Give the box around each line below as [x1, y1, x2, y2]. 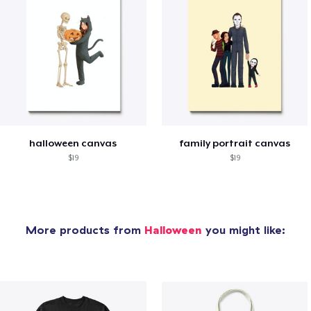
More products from [26, 223, 144, 237]
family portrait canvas [179, 137, 290, 149]
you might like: [202, 223, 285, 237]
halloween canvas [29, 137, 117, 149]
